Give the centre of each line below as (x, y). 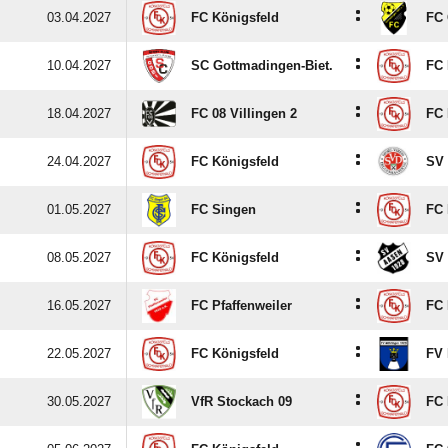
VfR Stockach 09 (241, 401)
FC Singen (223, 209)
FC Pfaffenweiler (241, 305)
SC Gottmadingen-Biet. (262, 65)
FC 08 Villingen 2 (244, 113)
